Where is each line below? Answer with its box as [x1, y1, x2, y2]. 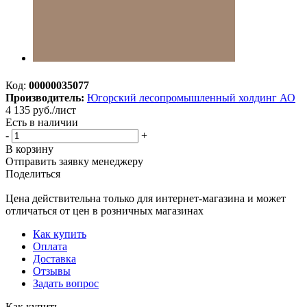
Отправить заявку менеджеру [5, 155, 143, 167]
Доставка [33, 252, 76, 265]
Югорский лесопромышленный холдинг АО [87, 91, 295, 103]
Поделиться [5, 167, 60, 180]
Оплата [33, 240, 67, 252]
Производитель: [5, 91, 84, 103]
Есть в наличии [5, 116, 78, 128]
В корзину [5, 143, 53, 155]
